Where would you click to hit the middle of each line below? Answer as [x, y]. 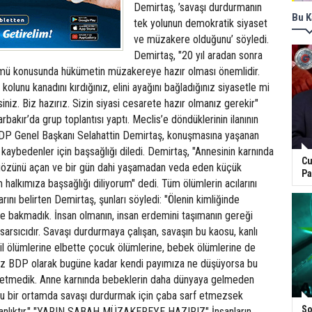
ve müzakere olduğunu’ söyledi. [201, 39]
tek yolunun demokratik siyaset [201, 23]
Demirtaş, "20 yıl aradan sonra [198, 55]
